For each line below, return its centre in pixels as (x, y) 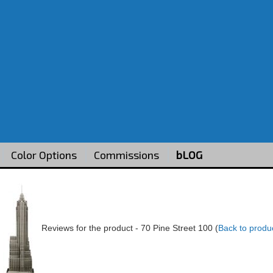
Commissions (126, 155)
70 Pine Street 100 (177, 228)
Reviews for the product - (91, 228)
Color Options (44, 155)
